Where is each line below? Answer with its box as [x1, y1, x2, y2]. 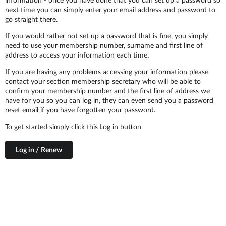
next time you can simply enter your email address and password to [5, 5, 215, 14]
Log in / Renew [16, 145, 62, 154]
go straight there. [5, 15, 58, 23]
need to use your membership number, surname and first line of [5, 41, 203, 49]
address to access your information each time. [5, 50, 149, 59]
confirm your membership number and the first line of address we [5, 86, 210, 95]
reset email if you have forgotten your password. [5, 105, 155, 114]
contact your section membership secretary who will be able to [5, 77, 201, 85]
